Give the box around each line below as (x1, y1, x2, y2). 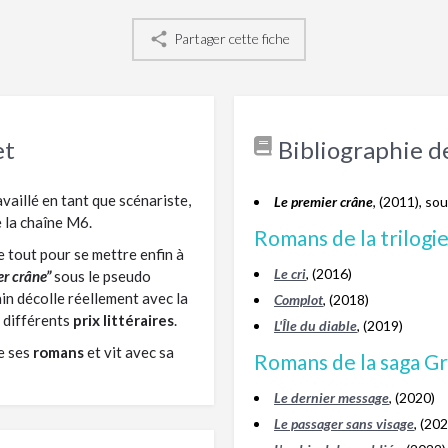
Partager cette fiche (173, 30, 290, 48)
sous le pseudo (51, 266, 151, 285)
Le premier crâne (274, 192, 373, 210)
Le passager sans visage (274, 414, 414, 432)
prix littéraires (73, 310, 174, 329)
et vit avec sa (84, 342, 174, 361)
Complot (274, 290, 323, 308)
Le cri (274, 264, 306, 282)
